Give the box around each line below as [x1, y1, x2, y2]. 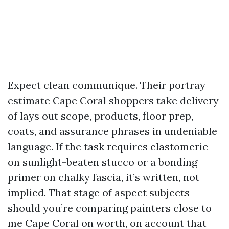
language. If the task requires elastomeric [8, 140, 208, 153]
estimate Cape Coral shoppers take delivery [8, 94, 219, 107]
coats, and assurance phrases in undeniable [8, 125, 217, 138]
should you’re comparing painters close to [8, 201, 212, 214]
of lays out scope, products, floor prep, [8, 109, 193, 122]
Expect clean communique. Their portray [8, 79, 205, 91]
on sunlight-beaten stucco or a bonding [8, 155, 197, 168]
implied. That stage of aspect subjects [8, 186, 190, 199]
